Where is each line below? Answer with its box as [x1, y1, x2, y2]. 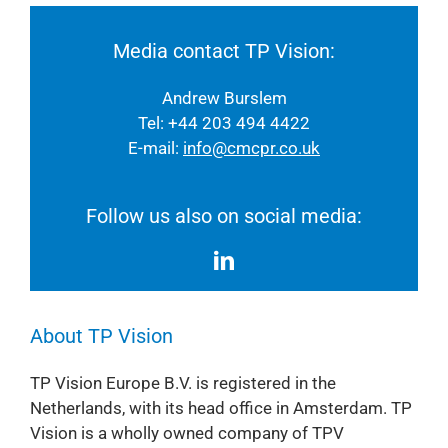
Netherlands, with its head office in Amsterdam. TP [29, 397, 412, 418]
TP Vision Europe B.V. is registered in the [29, 372, 336, 393]
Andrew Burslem [161, 87, 287, 108]
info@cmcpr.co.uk [183, 137, 320, 158]
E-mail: [128, 137, 183, 158]
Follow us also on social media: [86, 203, 362, 228]
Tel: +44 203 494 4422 [138, 112, 310, 133]
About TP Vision [29, 323, 173, 348]
